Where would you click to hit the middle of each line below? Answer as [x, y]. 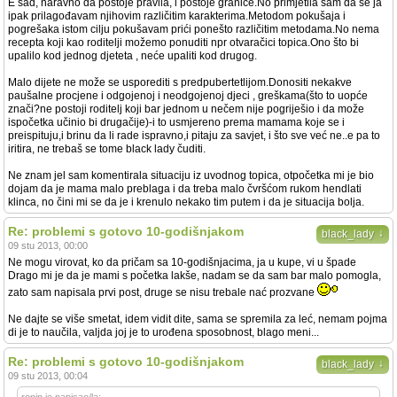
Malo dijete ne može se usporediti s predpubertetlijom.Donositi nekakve [180, 82]
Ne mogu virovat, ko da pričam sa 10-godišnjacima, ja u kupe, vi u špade [182, 262]
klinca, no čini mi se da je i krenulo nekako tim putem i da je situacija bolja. [186, 202]
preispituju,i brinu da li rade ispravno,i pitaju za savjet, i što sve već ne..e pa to [194, 136]
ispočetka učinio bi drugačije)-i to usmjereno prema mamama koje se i [176, 122]
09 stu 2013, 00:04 [48, 376]
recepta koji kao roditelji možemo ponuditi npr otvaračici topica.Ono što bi [183, 43]
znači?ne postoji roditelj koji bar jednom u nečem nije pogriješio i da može [186, 109]
